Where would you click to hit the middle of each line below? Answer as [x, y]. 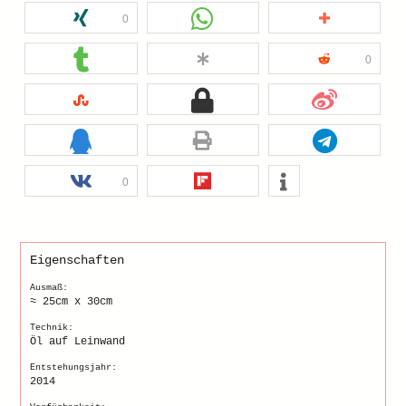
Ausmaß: [49, 288]
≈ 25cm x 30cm [72, 302]
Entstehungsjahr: [74, 368]
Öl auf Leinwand [78, 342]
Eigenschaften [77, 261]
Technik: [52, 328]
